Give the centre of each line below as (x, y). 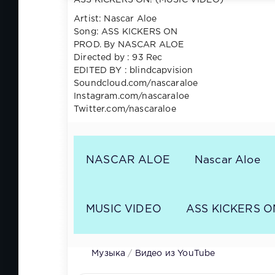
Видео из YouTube (175, 254)
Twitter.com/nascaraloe (125, 110)
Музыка (109, 254)
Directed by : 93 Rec (118, 58)
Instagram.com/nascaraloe (132, 97)
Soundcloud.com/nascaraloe (136, 84)
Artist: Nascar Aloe (117, 19)
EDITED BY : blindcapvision (134, 71)
